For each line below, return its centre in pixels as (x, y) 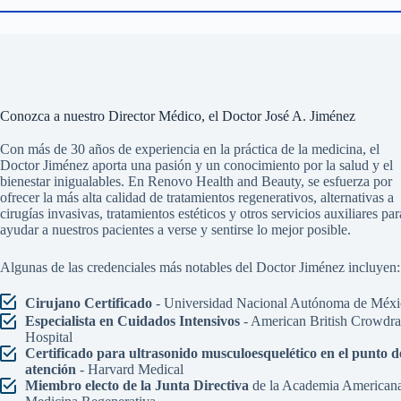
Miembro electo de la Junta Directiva (137, 386)
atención (50, 370)
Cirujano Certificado (88, 303)
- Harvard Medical (129, 370)
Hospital (48, 337)
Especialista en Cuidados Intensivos (132, 321)
